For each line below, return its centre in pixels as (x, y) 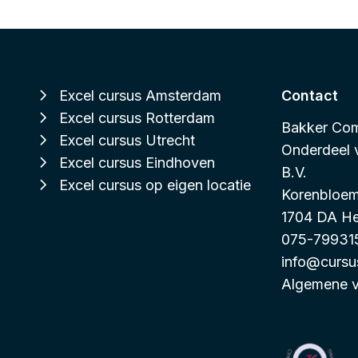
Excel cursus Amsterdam (140, 95)
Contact (310, 95)
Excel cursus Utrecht (127, 140)
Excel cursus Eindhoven (137, 163)
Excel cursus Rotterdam (137, 118)
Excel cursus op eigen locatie (155, 185)
